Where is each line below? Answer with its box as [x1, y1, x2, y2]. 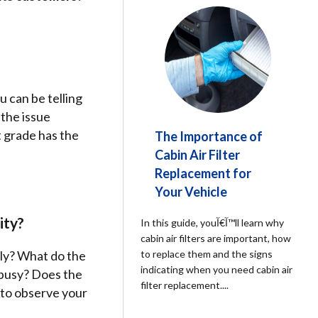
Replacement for [155, 165, 252, 181]
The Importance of [155, 128, 263, 144]
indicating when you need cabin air [141, 263, 293, 275]
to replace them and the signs [141, 248, 273, 260]
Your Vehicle [155, 184, 228, 199]
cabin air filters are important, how [141, 232, 292, 244]
